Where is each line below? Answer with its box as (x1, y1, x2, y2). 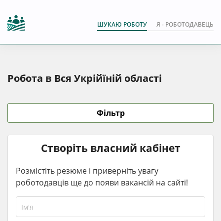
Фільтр (96, 108, 125, 118)
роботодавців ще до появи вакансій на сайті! (16, 177, 188, 188)
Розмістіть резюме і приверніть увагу (16, 165, 158, 176)
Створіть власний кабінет (40, 141, 181, 155)
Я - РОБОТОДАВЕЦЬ (156, 20, 214, 29)
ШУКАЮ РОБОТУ (97, 20, 147, 29)
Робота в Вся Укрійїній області (7, 72, 162, 85)
